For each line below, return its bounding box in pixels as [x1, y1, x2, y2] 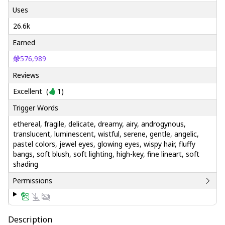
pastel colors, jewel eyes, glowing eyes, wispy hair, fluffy [13, 139, 195, 149]
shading [13, 159, 38, 169]
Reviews [13, 70, 39, 80]
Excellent [13, 86, 42, 96]
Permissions [13, 176, 52, 185]
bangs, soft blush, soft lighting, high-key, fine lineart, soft [13, 149, 199, 159]
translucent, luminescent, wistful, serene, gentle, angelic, [13, 129, 199, 139]
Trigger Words [13, 103, 58, 113]
